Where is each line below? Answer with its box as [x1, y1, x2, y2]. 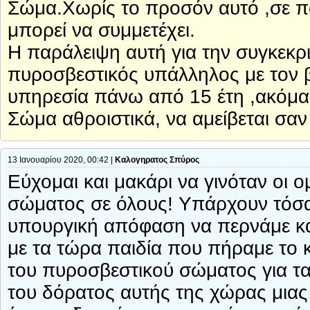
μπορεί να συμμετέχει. [8, 19, 195, 42]
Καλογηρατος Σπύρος [115, 156, 199, 165]
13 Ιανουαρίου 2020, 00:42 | [8, 156, 115, 165]
